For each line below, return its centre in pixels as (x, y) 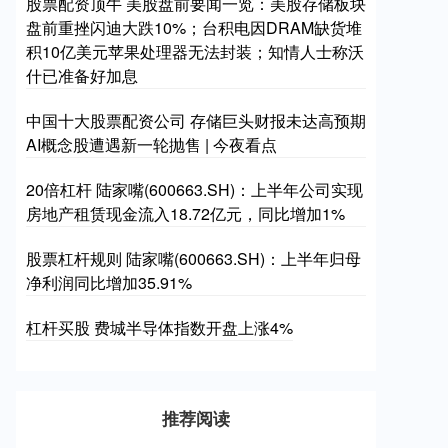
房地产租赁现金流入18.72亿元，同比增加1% (185, 213)
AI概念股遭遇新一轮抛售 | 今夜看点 (151, 144)
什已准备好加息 (82, 75)
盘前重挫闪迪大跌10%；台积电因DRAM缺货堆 (194, 27)
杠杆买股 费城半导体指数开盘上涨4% (159, 327)
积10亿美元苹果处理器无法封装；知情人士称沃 (195, 51)
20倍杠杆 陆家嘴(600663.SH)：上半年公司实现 (194, 189)
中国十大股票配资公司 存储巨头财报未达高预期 (196, 120)
